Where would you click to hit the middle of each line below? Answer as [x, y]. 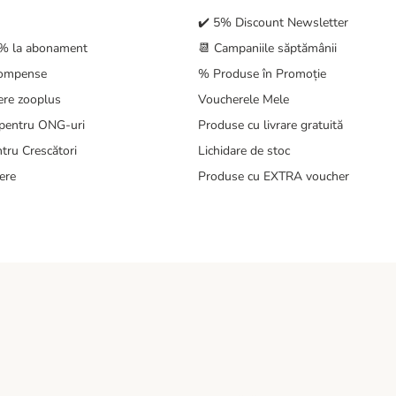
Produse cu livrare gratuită [270, 126]
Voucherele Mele [244, 100]
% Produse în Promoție [262, 74]
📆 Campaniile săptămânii [267, 49]
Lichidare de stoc [244, 151]
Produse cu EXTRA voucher [274, 177]
